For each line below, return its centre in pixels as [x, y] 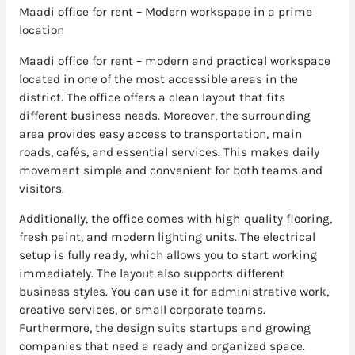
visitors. [41, 188]
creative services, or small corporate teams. [142, 310]
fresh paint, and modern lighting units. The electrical [167, 237]
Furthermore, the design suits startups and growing [164, 328]
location [41, 31]
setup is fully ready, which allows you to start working [168, 256]
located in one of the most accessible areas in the [158, 79]
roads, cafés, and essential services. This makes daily [169, 152]
